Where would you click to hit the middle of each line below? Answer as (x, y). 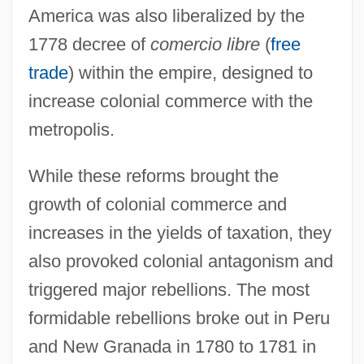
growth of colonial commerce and (157, 204)
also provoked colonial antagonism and (180, 261)
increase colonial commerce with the (170, 101)
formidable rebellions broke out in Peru (179, 318)
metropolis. (71, 129)
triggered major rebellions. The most (169, 289)
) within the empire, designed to (190, 72)
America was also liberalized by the (166, 15)
